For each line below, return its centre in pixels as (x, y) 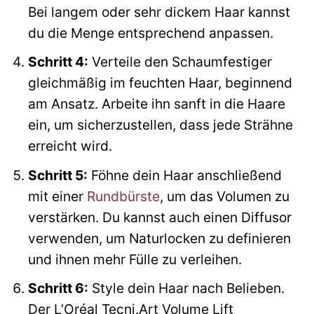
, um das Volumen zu (224, 196)
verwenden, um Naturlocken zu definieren (159, 238)
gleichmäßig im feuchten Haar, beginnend (160, 83)
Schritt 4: (58, 62)
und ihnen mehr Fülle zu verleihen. (135, 259)
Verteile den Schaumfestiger (180, 62)
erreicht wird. (70, 146)
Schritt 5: (57, 175)
